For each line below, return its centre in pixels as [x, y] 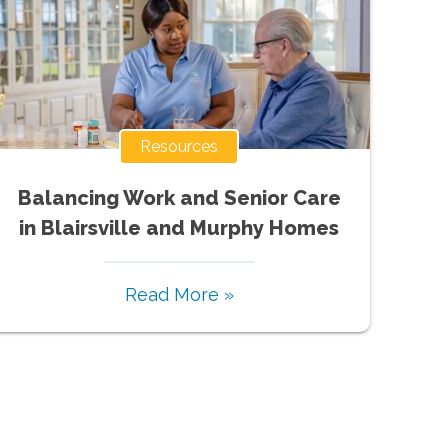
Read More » [179, 294]
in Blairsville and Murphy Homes [179, 227]
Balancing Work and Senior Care [179, 197]
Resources [179, 146]
